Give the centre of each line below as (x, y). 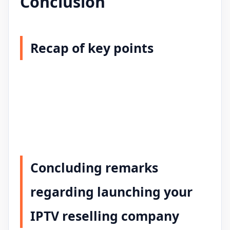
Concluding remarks (94, 168)
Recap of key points (92, 48)
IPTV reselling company (105, 216)
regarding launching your (111, 192)
